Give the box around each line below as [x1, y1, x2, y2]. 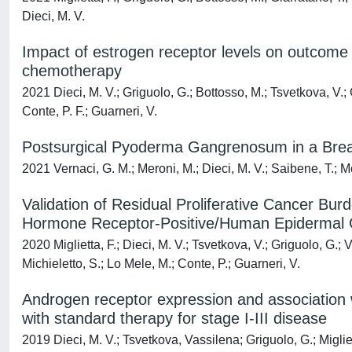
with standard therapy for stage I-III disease [22, 310, 327, 327]
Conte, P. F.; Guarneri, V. [22, 104, 157, 118]
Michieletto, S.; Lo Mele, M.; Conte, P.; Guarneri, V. [22, 257, 300, 270]
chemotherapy [22, 62, 122, 79]
